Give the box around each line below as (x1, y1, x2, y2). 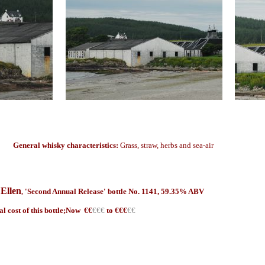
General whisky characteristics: (13, 141, 120, 150)
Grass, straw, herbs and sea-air (120, 141, 214, 150)
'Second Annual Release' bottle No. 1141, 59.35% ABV (25, 187, 204, 196)
